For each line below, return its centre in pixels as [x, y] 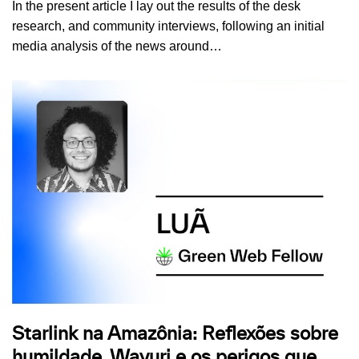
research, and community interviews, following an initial [168, 26]
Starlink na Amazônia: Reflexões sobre [175, 335]
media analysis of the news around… [119, 46]
